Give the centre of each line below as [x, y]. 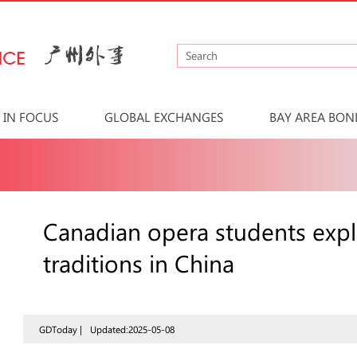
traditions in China [139, 263]
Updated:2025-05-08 [132, 329]
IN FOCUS [31, 117]
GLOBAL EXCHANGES [164, 117]
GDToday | [61, 329]
